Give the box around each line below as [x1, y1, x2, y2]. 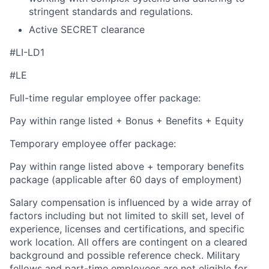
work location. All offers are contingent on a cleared [10, 236, 247, 249]
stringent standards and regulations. [29, 5, 193, 18]
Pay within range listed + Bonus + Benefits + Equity [10, 115, 244, 127]
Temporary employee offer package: [10, 138, 176, 150]
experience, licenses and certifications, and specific [10, 223, 244, 235]
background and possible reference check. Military [10, 249, 240, 262]
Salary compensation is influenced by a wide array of [10, 196, 252, 209]
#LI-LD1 [10, 46, 44, 59]
